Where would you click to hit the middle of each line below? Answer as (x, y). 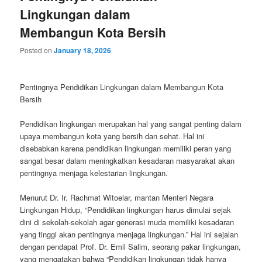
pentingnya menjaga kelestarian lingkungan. (94, 173)
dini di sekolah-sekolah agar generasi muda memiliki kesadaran (127, 222)
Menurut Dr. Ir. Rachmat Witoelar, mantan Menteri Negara (117, 197)
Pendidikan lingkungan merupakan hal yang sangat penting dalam (131, 123)
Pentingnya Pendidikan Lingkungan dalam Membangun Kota (122, 87)
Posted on (37, 50)
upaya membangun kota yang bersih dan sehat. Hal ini (112, 136)
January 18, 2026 (83, 51)
